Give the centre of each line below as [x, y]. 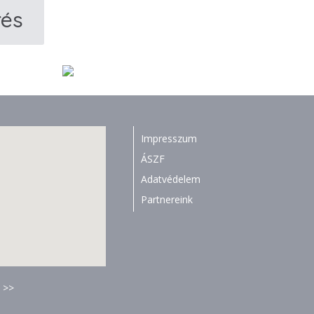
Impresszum [169, 139]
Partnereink [166, 200]
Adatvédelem [170, 179]
